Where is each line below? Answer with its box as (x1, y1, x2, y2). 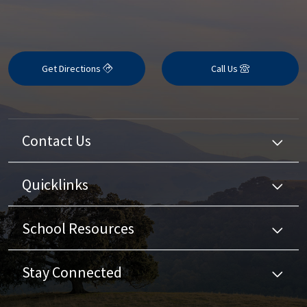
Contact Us (22, 131, 91, 151)
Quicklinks (22, 175, 88, 195)
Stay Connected (22, 262, 122, 282)
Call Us (211, 62, 240, 75)
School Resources (22, 219, 134, 238)
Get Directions (41, 62, 103, 75)
